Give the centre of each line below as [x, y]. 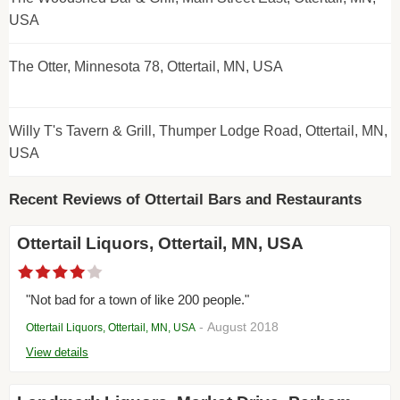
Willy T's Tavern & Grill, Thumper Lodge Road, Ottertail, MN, [198, 131]
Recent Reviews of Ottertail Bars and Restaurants [185, 200]
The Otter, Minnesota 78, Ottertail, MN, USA [146, 67]
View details [57, 353]
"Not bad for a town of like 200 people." [137, 300]
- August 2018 [237, 327]
